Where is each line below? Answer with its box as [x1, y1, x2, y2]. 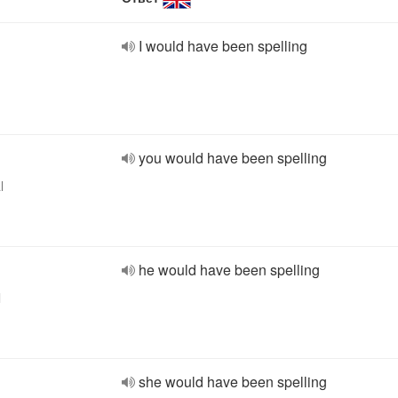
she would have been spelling [139, 371, 327, 392]
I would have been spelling [139, 36, 307, 56]
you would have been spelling [139, 147, 327, 168]
